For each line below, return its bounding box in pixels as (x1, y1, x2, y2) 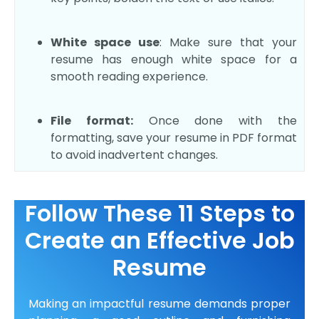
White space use (51, 33, 159, 51)
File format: (51, 113, 133, 130)
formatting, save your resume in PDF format (51, 130, 297, 147)
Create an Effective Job (24, 224, 295, 257)
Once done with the (132, 113, 298, 130)
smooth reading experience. (51, 68, 208, 85)
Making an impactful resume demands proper (28, 296, 291, 313)
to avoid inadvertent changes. (51, 147, 218, 164)
